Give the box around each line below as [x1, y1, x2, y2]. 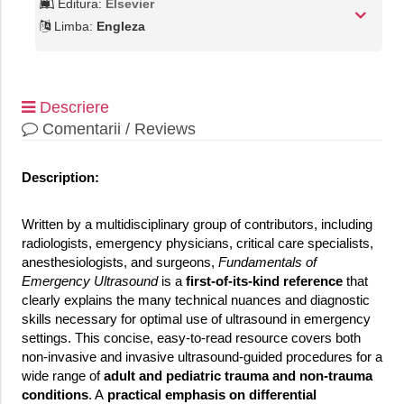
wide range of [21, 368, 100, 384]
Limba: [50, 19, 96, 34]
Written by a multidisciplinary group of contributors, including [21, 216, 372, 233]
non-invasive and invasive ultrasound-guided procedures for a [21, 349, 382, 365]
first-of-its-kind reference [185, 273, 343, 289]
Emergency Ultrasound [21, 273, 158, 289]
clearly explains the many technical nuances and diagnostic [21, 292, 370, 308]
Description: [21, 170, 99, 186]
